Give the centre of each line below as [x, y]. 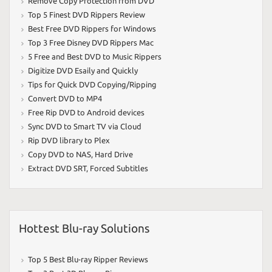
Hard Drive [114, 155]
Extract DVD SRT [57, 168]
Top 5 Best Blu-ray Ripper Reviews [88, 260]
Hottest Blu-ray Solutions [84, 229]
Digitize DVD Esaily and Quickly [83, 71]
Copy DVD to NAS [59, 155]
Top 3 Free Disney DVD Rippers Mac [91, 43]
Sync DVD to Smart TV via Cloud [85, 127]
